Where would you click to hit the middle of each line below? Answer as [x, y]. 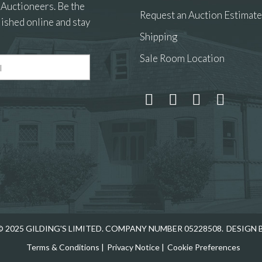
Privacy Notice [134, 247]
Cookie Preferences [204, 247]
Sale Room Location [182, 58]
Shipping [158, 37]
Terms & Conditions [63, 247]
